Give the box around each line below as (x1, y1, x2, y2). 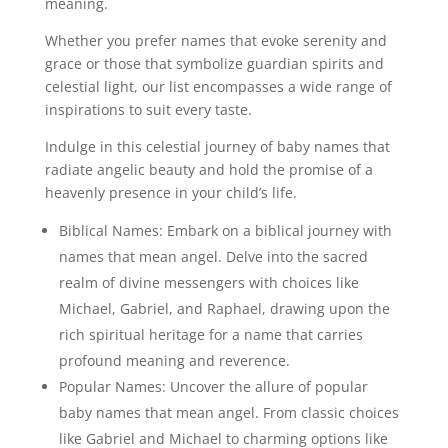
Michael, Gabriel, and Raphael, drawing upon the (58, 299, 390, 319)
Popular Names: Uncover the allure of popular (58, 377, 368, 397)
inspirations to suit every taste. (44, 100, 252, 120)
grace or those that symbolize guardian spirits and (44, 54, 384, 74)
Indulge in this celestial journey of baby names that (44, 137, 390, 157)
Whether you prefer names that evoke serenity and (44, 31, 387, 51)
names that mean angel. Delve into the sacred (58, 247, 368, 267)
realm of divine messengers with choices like (58, 273, 359, 293)
